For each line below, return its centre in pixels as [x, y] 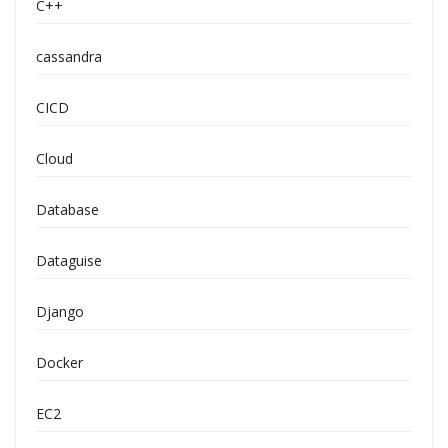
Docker [59, 362]
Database [67, 209]
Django [60, 311]
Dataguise [69, 260]
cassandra [69, 56]
